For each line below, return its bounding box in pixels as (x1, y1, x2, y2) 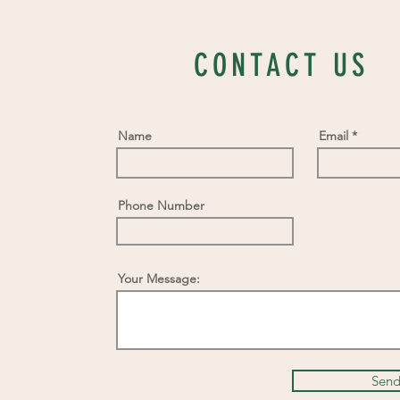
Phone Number (118, 196, 205, 213)
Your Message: (118, 270, 201, 287)
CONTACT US (193, 46, 370, 84)
